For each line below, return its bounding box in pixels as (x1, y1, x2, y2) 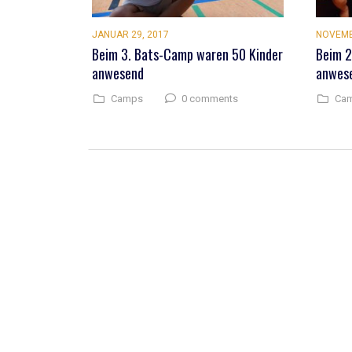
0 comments (181, 92, 238, 104)
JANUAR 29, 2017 (92, 29, 169, 40)
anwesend (92, 63, 144, 83)
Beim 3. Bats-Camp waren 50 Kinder (92, 44, 283, 64)
